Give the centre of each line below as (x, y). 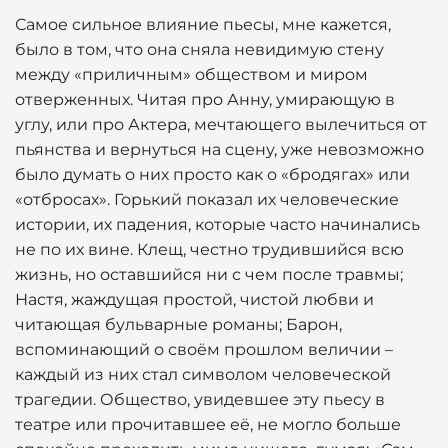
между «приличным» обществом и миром (191, 74)
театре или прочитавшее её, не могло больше (208, 424)
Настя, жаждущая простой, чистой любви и (194, 299)
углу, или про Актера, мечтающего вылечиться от (221, 124)
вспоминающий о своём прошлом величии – (204, 349)
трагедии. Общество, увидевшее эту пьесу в (200, 399)
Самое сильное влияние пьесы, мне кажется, (203, 24)
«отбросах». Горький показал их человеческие (207, 199)
